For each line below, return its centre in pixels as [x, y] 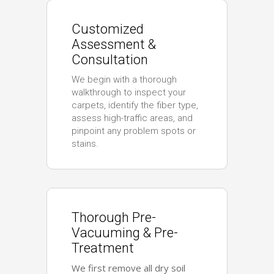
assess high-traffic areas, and [132, 118]
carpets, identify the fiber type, [135, 105]
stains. [85, 143]
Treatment [103, 248]
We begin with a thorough [124, 79]
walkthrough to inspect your [129, 92]
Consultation [110, 59]
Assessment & [114, 44]
